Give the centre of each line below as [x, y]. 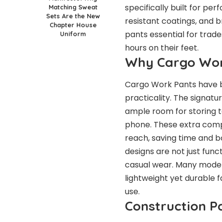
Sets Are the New [73, 16]
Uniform [73, 33]
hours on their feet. [162, 48]
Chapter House [73, 25]
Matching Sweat [73, 7]
